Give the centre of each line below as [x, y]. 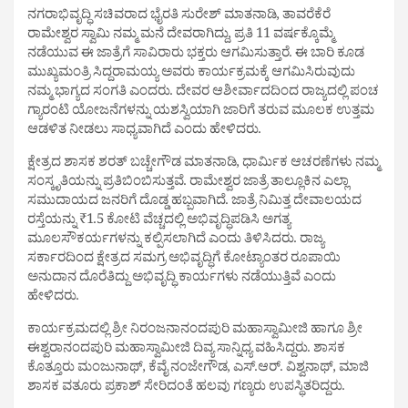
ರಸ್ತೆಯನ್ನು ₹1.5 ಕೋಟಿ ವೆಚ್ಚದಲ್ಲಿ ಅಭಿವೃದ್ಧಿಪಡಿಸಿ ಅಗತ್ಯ [159, 222]
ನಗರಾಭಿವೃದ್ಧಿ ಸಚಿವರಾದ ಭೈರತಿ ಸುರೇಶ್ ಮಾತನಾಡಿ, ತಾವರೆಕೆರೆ [179, 17]
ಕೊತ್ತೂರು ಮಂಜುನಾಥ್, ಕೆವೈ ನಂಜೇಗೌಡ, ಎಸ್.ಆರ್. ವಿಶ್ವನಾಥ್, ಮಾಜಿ [198, 370]
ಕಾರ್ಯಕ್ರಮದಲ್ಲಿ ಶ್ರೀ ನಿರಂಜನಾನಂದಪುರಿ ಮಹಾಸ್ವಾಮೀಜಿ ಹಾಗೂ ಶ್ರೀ [195, 331]
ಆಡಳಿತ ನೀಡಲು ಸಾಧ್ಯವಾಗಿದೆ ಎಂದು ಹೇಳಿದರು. [144, 132]
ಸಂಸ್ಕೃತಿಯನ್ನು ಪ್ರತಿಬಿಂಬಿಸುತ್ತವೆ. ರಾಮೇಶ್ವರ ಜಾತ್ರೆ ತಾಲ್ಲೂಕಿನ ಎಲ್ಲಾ [188, 184]
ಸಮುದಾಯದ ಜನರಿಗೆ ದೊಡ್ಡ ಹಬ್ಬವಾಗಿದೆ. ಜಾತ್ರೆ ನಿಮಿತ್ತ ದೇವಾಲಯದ [194, 203]
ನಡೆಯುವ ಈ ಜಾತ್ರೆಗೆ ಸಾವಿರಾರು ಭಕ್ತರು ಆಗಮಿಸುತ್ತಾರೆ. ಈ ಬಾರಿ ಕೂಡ [196, 56]
